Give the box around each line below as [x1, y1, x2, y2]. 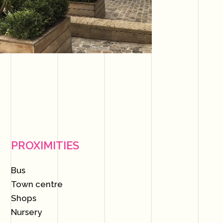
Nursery [11, 207, 42, 217]
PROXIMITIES [11, 139, 80, 152]
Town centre [11, 179, 63, 189]
